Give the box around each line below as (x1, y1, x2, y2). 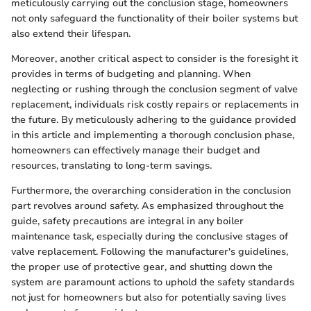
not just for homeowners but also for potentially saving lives (11, 291, 286, 305)
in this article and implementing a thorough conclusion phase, (11, 128, 294, 142)
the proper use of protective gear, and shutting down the (11, 260, 273, 274)
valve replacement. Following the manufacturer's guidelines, (11, 245, 288, 259)
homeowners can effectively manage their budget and (11, 144, 260, 158)
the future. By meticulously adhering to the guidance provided (11, 113, 296, 127)
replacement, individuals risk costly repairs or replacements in (11, 98, 299, 112)
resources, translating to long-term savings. (11, 159, 212, 173)
